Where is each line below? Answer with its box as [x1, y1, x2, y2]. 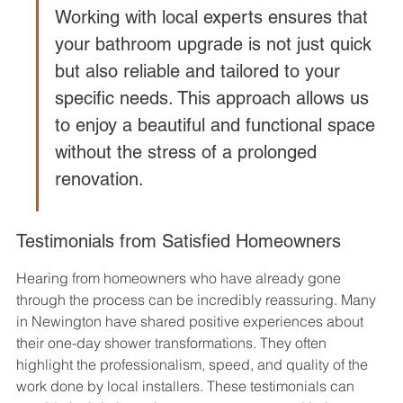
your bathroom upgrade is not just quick [55, 33, 377, 56]
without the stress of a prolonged [55, 141, 322, 164]
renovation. [55, 168, 144, 191]
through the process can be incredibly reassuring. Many [16, 291, 380, 309]
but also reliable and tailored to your [55, 60, 345, 83]
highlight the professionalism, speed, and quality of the [16, 355, 372, 374]
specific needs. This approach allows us [55, 87, 374, 110]
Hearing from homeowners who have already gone [16, 269, 345, 288]
